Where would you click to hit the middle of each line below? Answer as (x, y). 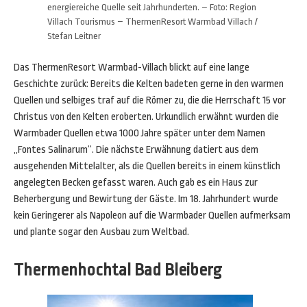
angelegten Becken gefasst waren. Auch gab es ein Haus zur (136, 183)
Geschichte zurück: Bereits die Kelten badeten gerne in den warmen (149, 84)
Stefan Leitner (74, 36)
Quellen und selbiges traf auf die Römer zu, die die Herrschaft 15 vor (150, 100)
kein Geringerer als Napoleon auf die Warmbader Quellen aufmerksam (152, 216)
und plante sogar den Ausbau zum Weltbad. (101, 232)
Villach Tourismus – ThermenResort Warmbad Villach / (152, 22)
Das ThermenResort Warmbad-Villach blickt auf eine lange (132, 67)
